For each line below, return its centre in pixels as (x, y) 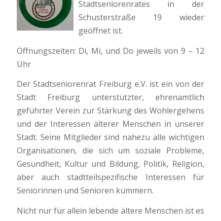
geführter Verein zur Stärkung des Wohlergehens (110, 111)
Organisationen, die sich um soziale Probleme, (110, 151)
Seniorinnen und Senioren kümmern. (85, 191)
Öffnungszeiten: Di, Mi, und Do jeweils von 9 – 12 (110, 51)
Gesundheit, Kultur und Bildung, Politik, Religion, (110, 164)
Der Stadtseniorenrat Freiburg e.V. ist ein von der (110, 84)
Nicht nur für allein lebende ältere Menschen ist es (110, 211)
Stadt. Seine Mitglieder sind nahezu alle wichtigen (110, 137)
